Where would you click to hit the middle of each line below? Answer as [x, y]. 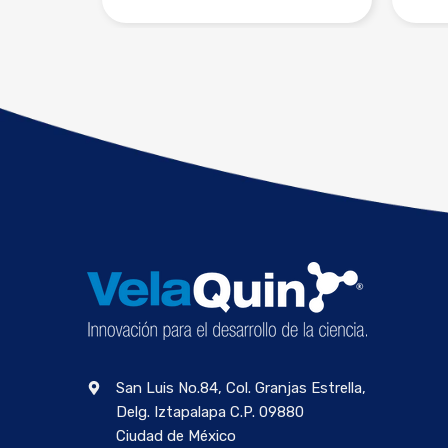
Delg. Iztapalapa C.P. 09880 [210, 412]
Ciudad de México [176, 436]
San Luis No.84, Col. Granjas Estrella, [241, 388]
